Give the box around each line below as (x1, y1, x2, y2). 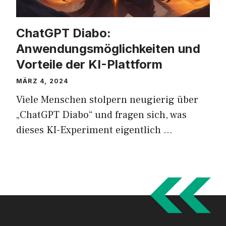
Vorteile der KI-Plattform (16, 56, 162, 72)
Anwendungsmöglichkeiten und (16, 41, 200, 56)
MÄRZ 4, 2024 (16, 77, 69, 85)
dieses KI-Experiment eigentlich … (16, 123, 173, 137)
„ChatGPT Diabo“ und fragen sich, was (16, 108, 187, 122)
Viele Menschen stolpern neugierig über (16, 93, 198, 106)
